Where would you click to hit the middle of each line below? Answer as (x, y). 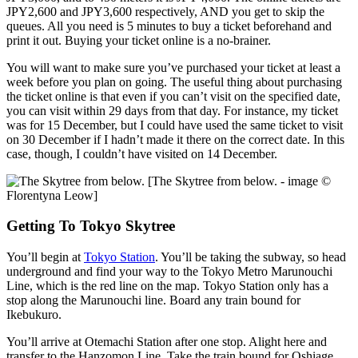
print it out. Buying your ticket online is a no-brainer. (139, 40)
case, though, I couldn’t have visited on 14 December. (142, 153)
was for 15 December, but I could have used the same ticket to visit (175, 125)
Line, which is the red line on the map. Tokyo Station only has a (167, 286)
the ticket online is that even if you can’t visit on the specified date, (173, 96)
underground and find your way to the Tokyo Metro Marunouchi (169, 272)
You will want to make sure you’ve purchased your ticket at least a (173, 67)
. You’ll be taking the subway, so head (251, 257)
